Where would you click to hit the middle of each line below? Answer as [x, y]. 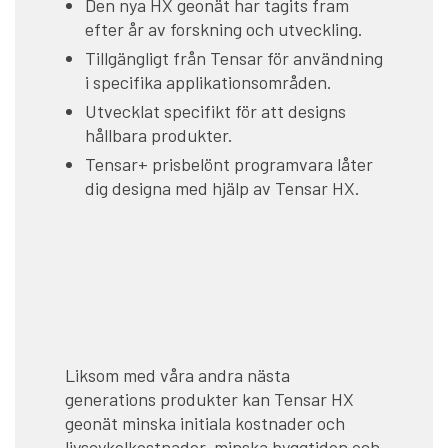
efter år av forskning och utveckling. [224, 29]
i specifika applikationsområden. [208, 82]
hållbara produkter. [159, 135]
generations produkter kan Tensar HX [209, 399]
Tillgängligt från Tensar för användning [234, 58]
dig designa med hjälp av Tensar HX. [222, 188]
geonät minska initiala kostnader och [205, 423]
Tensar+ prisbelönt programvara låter [229, 164]
